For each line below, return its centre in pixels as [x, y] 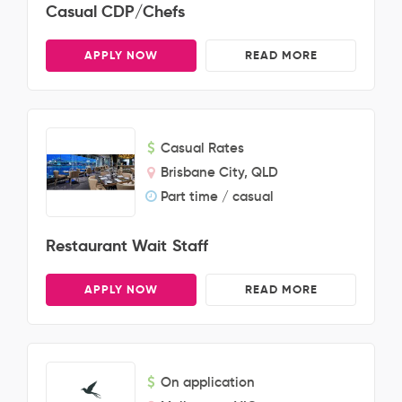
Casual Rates [202, 148]
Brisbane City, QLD [219, 172]
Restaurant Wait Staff [127, 245]
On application [208, 382]
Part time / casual [217, 196]
